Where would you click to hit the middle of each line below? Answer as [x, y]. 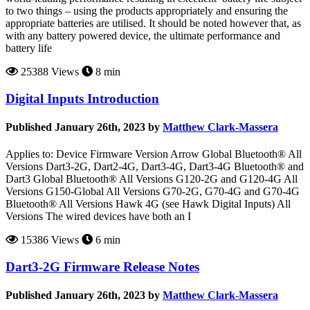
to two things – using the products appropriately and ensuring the [147, 10]
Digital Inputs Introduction [82, 98]
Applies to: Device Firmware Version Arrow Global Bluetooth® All [154, 154]
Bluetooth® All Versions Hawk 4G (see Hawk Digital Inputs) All [148, 204]
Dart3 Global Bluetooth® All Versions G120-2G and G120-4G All [152, 179]
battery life [29, 48]
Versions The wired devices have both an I [98, 217]
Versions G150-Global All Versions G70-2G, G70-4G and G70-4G [153, 192]
